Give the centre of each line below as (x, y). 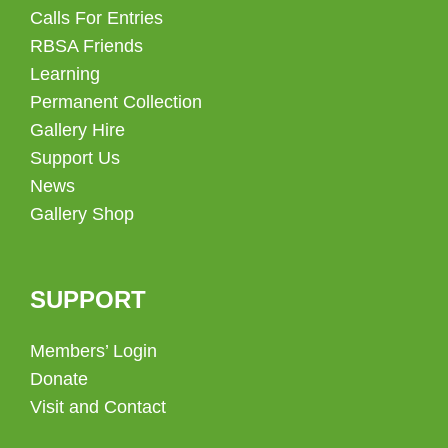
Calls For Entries (96, 17)
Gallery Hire (77, 129)
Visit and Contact (98, 406)
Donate (59, 378)
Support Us (75, 157)
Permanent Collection (116, 101)
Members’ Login (93, 350)
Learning (65, 73)
